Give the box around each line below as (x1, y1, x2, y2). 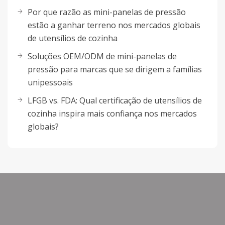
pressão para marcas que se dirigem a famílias (28, 63, 202, 75)
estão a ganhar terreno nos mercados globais (28, 19, 200, 31)
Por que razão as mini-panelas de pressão (28, 6, 186, 18)
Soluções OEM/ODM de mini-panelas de (28, 50, 177, 62)
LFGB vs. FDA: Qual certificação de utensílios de (28, 94, 202, 106)
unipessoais (28, 76, 73, 88)
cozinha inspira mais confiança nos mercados (28, 107, 197, 119)
